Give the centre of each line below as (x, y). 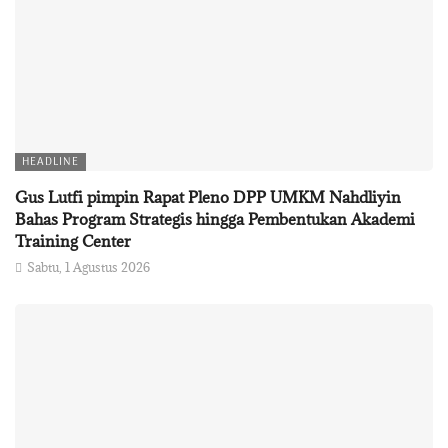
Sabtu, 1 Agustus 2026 (88, 266)
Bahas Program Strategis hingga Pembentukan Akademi (215, 218)
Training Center (73, 240)
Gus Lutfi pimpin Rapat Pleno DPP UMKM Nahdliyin (208, 196)
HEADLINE (50, 161)
